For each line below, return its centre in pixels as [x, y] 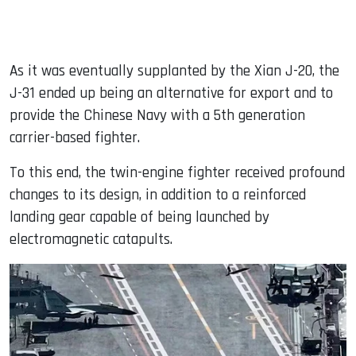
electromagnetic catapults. [91, 240]
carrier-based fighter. [75, 138]
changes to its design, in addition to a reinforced [158, 195]
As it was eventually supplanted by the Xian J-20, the [174, 72]
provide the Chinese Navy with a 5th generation [157, 116]
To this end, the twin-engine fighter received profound [177, 173]
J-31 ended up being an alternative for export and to [171, 94]
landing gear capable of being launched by [139, 218]
